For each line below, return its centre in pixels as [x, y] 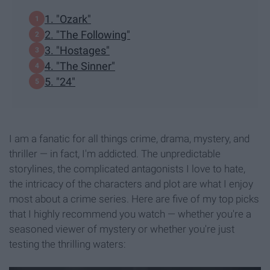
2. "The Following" [87, 34]
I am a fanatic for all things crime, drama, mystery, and [129, 139]
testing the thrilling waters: [67, 244]
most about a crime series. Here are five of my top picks [134, 199]
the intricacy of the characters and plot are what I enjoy [131, 184]
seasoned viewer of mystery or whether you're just [122, 229]
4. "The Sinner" [80, 66]
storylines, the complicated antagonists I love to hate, [127, 169]
